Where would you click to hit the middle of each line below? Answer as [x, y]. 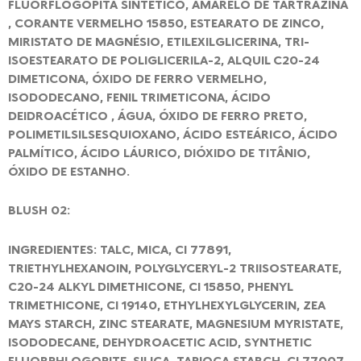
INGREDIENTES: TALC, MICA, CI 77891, [120, 249]
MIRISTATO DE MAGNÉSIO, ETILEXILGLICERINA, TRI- [159, 41]
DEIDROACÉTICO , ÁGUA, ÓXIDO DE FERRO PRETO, [158, 115]
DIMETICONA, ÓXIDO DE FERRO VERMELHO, [137, 78]
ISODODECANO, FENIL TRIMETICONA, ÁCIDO [139, 96]
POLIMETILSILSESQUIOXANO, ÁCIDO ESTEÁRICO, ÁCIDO [173, 133]
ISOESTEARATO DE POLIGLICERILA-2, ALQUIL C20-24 [164, 59]
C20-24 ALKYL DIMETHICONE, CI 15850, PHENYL [150, 286]
